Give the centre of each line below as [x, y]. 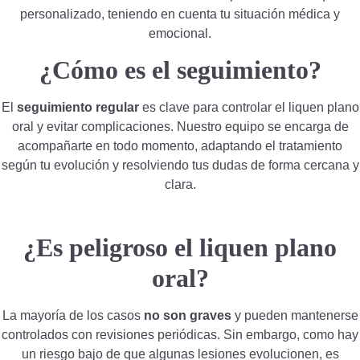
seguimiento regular [78, 108]
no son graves [187, 315]
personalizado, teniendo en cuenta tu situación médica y [180, 14]
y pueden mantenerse [295, 315]
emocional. [180, 33]
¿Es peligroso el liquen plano [180, 247]
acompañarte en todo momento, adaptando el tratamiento [180, 146]
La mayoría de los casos [73, 315]
